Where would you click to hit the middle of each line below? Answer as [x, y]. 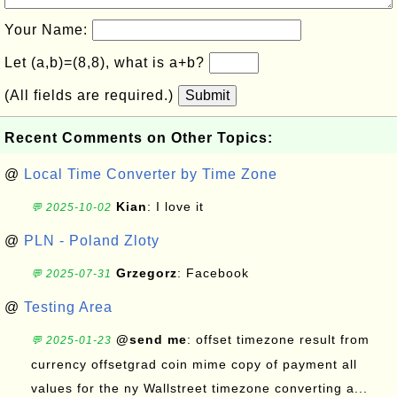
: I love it [175, 206]
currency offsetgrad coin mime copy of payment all [194, 364]
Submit [207, 95]
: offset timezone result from [278, 339]
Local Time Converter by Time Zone [151, 174]
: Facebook [215, 273]
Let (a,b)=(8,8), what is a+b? [107, 62]
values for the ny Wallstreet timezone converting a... [199, 388]
